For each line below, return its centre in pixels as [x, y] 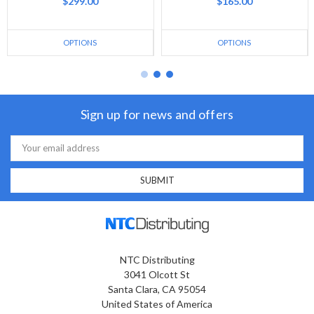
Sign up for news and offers [157, 115]
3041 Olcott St [157, 275]
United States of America [157, 304]
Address [28, 152]
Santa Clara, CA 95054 [157, 289]
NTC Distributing [157, 260]
